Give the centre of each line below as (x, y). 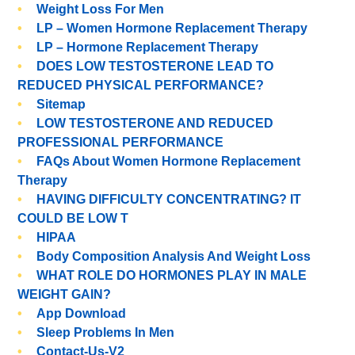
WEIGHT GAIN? (65, 294)
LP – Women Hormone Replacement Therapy (172, 28)
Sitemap (61, 104)
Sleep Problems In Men (106, 332)
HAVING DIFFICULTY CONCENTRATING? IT (169, 199)
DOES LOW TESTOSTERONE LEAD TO (155, 66)
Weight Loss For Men (101, 9)
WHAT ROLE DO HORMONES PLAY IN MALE (172, 275)
